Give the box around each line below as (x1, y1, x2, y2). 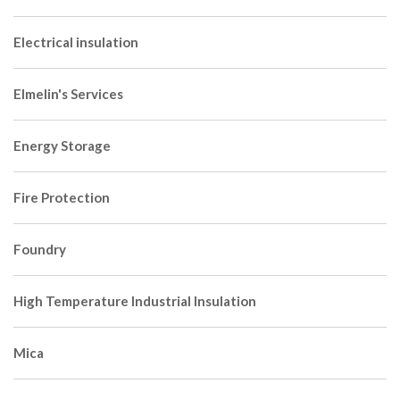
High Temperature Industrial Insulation (13, 292, 256, 309)
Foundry (13, 240, 66, 257)
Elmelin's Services (13, 85, 123, 102)
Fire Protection (13, 188, 110, 205)
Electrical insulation (13, 33, 138, 50)
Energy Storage (13, 137, 111, 154)
